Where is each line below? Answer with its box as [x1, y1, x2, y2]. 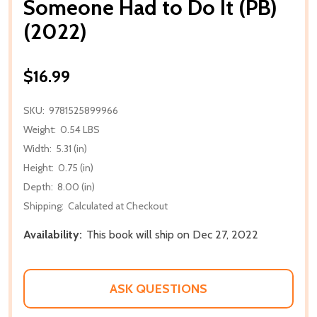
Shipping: [23, 199, 64, 212]
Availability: [23, 227, 82, 241]
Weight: [23, 122, 56, 136]
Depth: [23, 180, 53, 193]
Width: [23, 142, 52, 155]
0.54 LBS [60, 122, 100, 136]
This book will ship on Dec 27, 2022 [86, 227, 258, 241]
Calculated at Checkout [68, 199, 168, 212]
